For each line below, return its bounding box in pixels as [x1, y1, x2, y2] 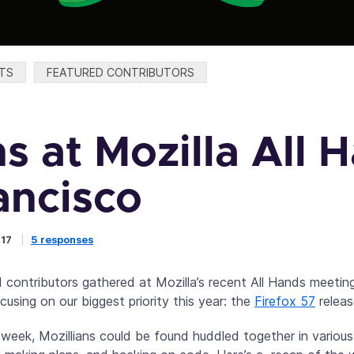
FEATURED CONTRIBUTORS [47, 66, 194, 79]
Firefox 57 [254, 293, 315, 310]
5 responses [31, 234, 93, 247]
